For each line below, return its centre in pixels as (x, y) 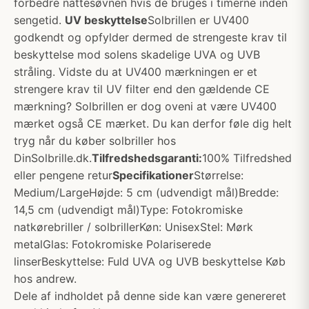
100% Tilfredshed (247, 158)
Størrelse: (219, 175)
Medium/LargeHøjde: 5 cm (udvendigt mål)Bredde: (146, 192)
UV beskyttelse (106, 20)
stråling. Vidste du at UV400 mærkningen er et (136, 72)
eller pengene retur (63, 175)
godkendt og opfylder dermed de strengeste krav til (150, 37)
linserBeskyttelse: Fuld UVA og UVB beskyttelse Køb (150, 261)
